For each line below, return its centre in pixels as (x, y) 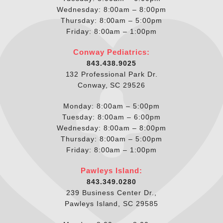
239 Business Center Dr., (111, 192)
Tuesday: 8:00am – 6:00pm (111, 117)
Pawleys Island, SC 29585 (111, 203)
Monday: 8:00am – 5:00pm (111, 106)
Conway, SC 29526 (111, 85)
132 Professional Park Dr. (111, 74)
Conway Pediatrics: (111, 52)
